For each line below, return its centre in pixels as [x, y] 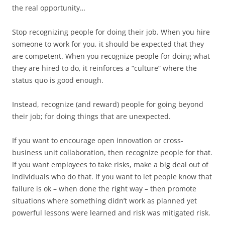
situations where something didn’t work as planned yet [104, 201]
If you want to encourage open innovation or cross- [98, 140]
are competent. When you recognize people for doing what [111, 56]
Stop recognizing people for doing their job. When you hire [111, 32]
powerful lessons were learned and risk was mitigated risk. [111, 213]
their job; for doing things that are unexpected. [91, 116]
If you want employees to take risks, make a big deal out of [110, 164]
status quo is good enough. [58, 80]
